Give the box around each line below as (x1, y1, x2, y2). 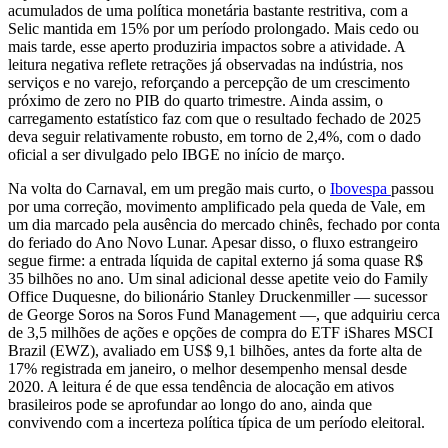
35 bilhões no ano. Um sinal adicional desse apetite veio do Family (8, 269, 428, 287)
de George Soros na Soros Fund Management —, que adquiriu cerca (8, 305, 440, 323)
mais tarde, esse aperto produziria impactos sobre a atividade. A (8, 37, 405, 55)
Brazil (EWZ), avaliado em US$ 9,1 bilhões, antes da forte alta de (8, 341, 422, 359)
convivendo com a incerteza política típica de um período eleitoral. (8, 413, 425, 431)
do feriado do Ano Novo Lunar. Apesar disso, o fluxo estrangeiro (8, 233, 418, 251)
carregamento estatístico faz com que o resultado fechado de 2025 (8, 109, 421, 127)
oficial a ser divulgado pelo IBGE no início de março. (8, 145, 345, 163)
